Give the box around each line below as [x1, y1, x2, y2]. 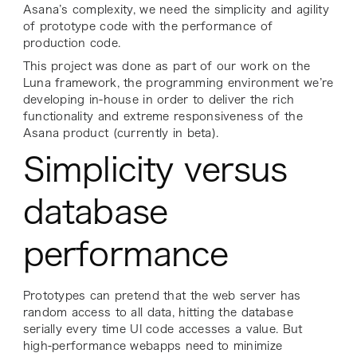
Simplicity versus [22, 152, 288, 186]
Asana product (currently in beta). [22, 127, 219, 139]
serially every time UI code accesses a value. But [22, 323, 303, 335]
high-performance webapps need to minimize [22, 339, 283, 351]
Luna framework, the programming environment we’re [22, 76, 334, 88]
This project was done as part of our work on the [22, 60, 311, 72]
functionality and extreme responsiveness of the [22, 110, 303, 122]
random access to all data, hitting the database [22, 306, 293, 318]
